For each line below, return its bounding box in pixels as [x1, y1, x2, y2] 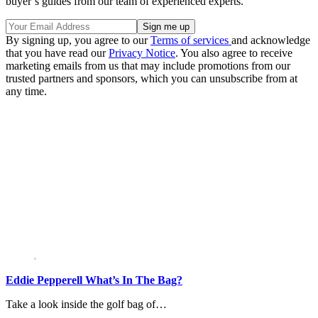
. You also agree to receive [175, 46, 292, 59]
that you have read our [6, 46, 109, 59]
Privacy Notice [109, 46, 175, 59]
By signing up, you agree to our [6, 33, 150, 46]
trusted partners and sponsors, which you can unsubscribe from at [6, 72, 297, 84]
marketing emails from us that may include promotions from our [6, 59, 290, 72]
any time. [6, 84, 47, 97]
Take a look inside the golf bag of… [6, 297, 167, 310]
